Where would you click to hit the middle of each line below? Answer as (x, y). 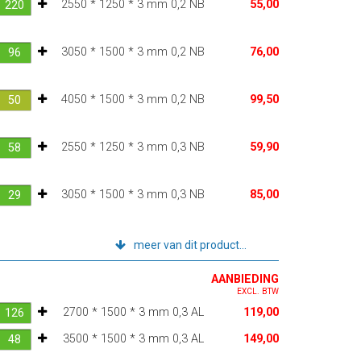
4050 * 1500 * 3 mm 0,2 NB (133, 99)
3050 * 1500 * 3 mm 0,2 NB (133, 52)
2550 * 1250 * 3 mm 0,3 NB (133, 147)
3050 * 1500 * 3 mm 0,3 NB (133, 194)
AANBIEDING (245, 279)
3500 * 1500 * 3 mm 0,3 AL (133, 338)
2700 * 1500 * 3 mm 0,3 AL (133, 312)
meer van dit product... (190, 245)
